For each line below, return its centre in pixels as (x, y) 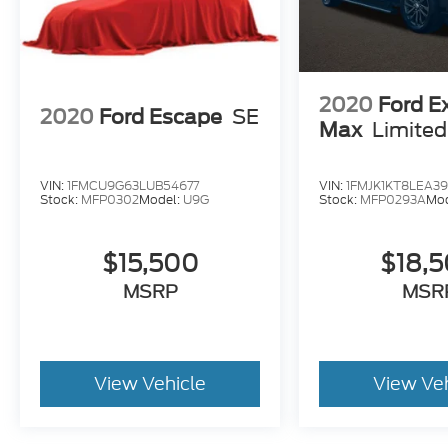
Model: (161, 199)
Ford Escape (160, 117)
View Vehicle (150, 383)
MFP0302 (110, 199)
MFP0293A (393, 199)
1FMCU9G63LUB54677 (133, 185)
